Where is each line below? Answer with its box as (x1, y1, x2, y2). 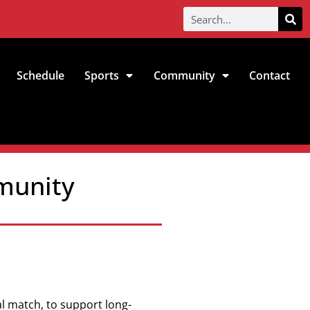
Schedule (17, 68, 65, 83)
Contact (248, 68, 290, 83)
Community (153, 68, 215, 83)
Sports (84, 68, 120, 83)
